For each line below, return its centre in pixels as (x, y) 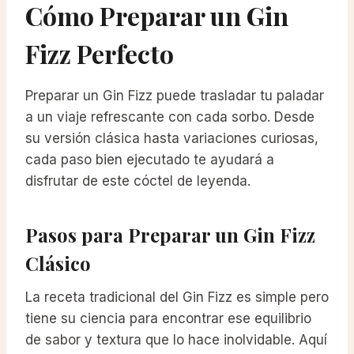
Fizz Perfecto (100, 54)
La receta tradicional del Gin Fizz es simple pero (177, 298)
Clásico (58, 264)
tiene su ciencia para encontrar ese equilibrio (168, 319)
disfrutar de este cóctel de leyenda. (138, 181)
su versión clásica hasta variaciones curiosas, (172, 139)
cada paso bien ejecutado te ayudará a (150, 160)
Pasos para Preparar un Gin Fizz (170, 235)
